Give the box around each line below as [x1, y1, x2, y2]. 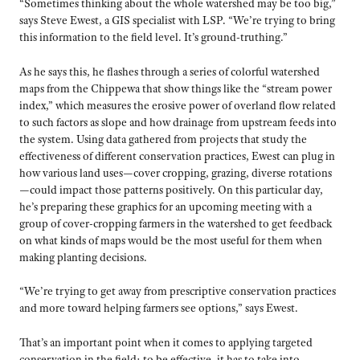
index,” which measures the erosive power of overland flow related [19, 97, 336, 112]
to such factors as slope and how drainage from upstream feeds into [19, 114, 337, 129]
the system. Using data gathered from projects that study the [19, 131, 307, 146]
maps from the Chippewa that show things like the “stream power [19, 80, 332, 96]
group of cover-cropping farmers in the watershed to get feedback [19, 215, 332, 231]
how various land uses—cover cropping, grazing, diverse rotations [19, 165, 332, 180]
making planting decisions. [19, 249, 147, 264]
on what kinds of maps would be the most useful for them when [19, 232, 322, 247]
